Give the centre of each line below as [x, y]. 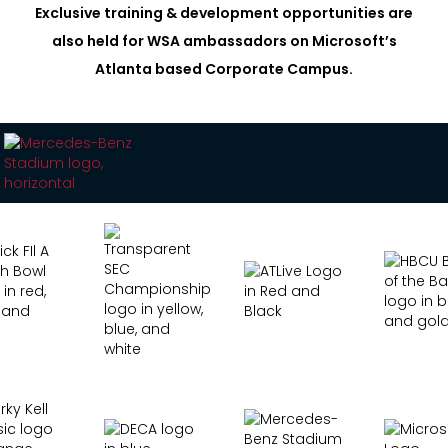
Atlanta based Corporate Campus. [224, 69]
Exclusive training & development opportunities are [224, 13]
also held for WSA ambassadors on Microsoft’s [224, 41]
